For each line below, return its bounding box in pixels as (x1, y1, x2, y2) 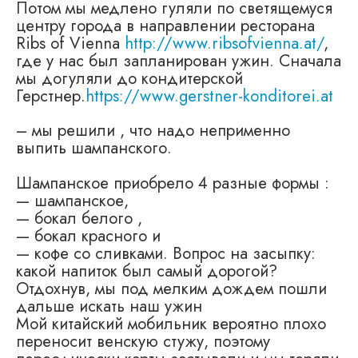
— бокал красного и (16, 223, 161, 248)
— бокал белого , (16, 205, 142, 230)
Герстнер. (16, 84, 86, 109)
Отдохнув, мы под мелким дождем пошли (16, 276, 327, 300)
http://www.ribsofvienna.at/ (125, 31, 324, 56)
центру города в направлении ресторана (16, 14, 315, 38)
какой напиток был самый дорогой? (16, 258, 277, 283)
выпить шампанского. (16, 135, 172, 160)
